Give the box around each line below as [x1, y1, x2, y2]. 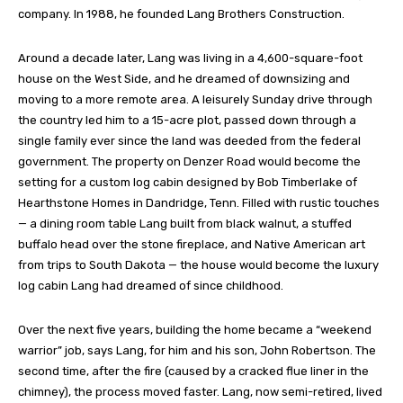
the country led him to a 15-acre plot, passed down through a [18, 113, 356, 128]
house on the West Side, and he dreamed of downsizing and [18, 72, 350, 86]
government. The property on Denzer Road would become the [18, 155, 361, 169]
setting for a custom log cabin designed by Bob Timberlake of [18, 175, 357, 190]
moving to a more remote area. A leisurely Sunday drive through [18, 93, 372, 107]
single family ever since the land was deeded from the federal [18, 134, 361, 148]
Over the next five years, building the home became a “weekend [18, 323, 372, 337]
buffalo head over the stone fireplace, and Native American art [18, 237, 365, 252]
